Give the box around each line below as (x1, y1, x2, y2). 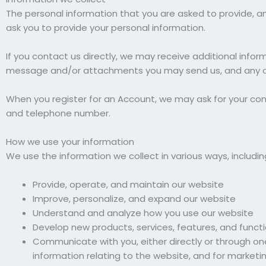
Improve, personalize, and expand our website (33, 192, 236, 205)
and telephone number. (6, 107, 110, 119)
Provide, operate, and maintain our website (33, 178, 224, 191)
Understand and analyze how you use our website (33, 207, 254, 219)
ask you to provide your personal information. (6, 21, 205, 34)
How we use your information (6, 135, 134, 148)
